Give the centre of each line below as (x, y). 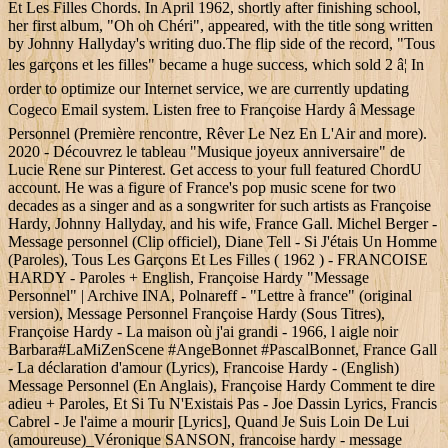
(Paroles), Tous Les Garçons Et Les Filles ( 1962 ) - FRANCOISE (218, 260)
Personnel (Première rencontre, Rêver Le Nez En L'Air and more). (217, 134)
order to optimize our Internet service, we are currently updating (208, 89)
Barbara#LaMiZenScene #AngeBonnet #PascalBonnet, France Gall (222, 350)
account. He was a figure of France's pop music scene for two (202, 188)
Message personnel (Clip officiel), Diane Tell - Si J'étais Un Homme (222, 242)
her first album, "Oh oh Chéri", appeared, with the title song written (220, 26)
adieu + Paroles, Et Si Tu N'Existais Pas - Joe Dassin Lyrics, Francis (222, 404)
